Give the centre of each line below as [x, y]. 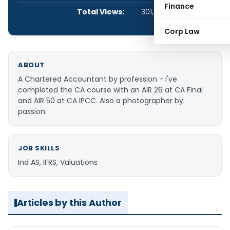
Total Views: [100, 12]
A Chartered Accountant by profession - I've [98, 79]
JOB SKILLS [39, 148]
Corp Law [182, 31]
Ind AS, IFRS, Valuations [58, 162]
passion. [32, 111]
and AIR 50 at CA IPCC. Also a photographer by [101, 101]
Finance [179, 6]
